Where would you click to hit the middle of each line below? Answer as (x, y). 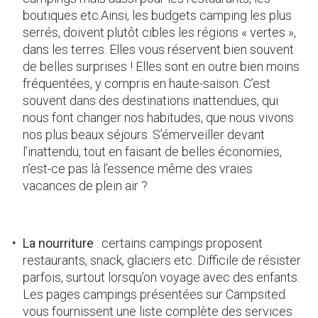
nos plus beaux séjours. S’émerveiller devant (144, 134)
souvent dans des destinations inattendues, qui (150, 100)
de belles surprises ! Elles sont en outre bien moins (161, 66)
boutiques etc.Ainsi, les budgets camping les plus (157, 15)
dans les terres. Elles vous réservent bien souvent (158, 49)
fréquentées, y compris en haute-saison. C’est (147, 83)
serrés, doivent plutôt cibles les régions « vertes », (159, 32)
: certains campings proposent (178, 243)
